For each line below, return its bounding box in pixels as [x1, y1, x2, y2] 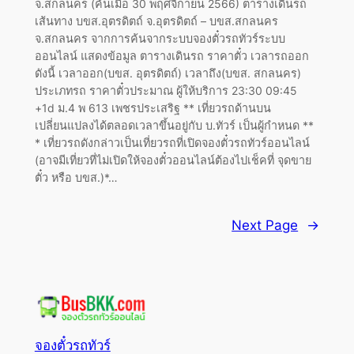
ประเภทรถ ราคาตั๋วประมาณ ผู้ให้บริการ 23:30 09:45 [34, 84, 297, 98]
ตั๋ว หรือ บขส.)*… [34, 171, 118, 185]
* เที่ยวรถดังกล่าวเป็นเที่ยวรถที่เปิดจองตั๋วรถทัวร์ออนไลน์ [34, 136, 310, 150]
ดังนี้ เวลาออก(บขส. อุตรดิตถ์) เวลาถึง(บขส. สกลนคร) [34, 66, 301, 81]
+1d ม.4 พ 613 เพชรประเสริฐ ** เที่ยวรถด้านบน [34, 101, 271, 115]
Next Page [232, 217, 299, 234]
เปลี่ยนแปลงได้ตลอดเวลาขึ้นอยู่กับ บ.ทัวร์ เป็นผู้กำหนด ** [34, 119, 314, 133]
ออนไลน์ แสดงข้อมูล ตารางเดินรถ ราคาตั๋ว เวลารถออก [34, 49, 309, 63]
